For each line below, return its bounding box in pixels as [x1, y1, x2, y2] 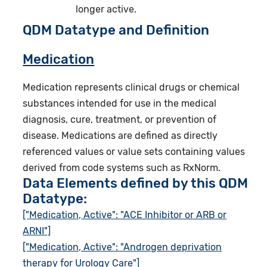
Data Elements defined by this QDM [23, 175, 249, 191]
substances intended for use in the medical [23, 97, 217, 109]
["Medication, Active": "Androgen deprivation [23, 241, 222, 253]
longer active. [76, 4, 137, 15]
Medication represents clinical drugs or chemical [23, 81, 240, 93]
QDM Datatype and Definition [23, 21, 210, 38]
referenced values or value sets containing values [23, 145, 246, 157]
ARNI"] [23, 225, 51, 237]
